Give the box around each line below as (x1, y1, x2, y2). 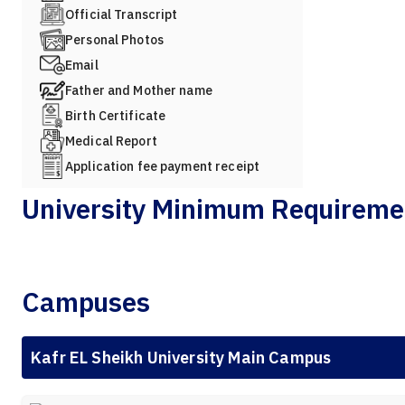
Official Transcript (65, 5, 178, 23)
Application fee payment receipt (65, 157, 260, 174)
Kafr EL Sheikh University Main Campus (31, 347, 332, 369)
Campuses (22, 284, 150, 320)
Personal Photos (65, 31, 164, 48)
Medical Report (65, 132, 157, 149)
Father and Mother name (65, 81, 212, 99)
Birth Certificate (65, 107, 166, 124)
